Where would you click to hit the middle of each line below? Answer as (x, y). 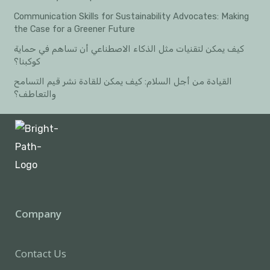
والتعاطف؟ (35, 94)
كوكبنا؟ (27, 61)
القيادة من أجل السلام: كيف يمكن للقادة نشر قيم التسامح (123, 81)
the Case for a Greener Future (75, 29)
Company (38, 214)
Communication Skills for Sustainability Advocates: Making (132, 16)
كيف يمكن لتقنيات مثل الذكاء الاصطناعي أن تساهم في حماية (129, 49)
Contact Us (41, 253)
